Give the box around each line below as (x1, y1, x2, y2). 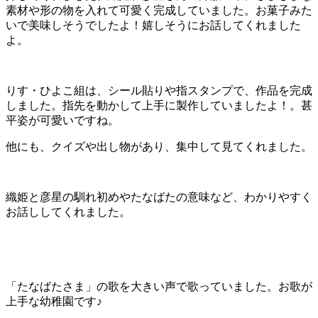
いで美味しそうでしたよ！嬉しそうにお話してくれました (6, 19, 301, 32)
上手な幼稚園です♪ (6, 295, 102, 308)
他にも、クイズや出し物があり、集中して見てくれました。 (6, 141, 312, 153)
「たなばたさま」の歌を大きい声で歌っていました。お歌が (6, 280, 312, 293)
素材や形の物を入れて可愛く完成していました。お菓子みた (6, 4, 312, 17)
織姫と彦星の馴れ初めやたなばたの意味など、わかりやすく (6, 191, 312, 204)
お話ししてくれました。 (6, 206, 131, 219)
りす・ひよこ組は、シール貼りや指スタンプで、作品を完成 (6, 84, 312, 97)
